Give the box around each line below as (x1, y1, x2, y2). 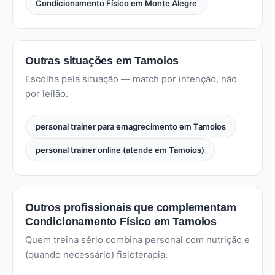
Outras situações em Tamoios (25, 55, 179, 67)
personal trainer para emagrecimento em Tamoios (36, 122, 226, 131)
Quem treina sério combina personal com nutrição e (25, 234, 250, 246)
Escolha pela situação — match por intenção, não (25, 73, 237, 85)
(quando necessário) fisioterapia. (25, 249, 168, 260)
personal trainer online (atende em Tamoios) (36, 145, 204, 155)
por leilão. (25, 88, 68, 99)
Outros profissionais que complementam (25, 201, 236, 214)
